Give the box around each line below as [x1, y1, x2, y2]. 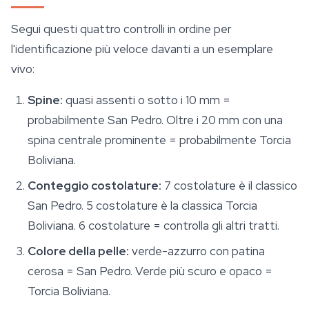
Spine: [28, 92, 63, 108]
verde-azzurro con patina [129, 243, 265, 259]
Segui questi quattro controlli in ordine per [11, 21, 232, 37]
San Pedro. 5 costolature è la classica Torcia [28, 198, 257, 214]
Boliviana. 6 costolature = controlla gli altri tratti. [28, 218, 279, 234]
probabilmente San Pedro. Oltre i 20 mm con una [28, 112, 283, 128]
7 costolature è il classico [161, 178, 297, 194]
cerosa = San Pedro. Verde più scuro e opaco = [28, 263, 272, 279]
